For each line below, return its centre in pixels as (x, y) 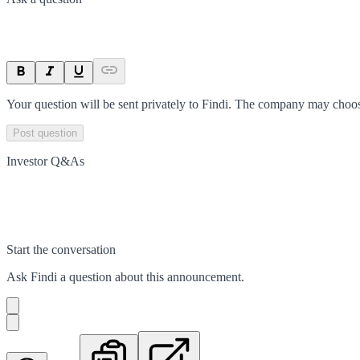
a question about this (112, 276)
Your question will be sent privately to (104, 104)
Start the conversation (61, 249)
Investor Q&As (45, 161)
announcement (204, 276)
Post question (45, 133)
